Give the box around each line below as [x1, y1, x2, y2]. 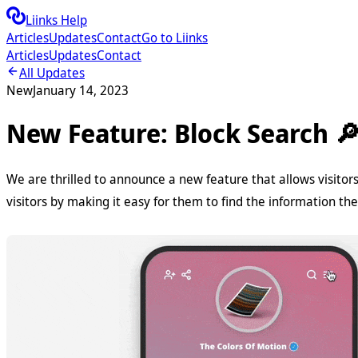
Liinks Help [26, 11, 87, 29]
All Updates [19, 64, 85, 82]
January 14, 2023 [33, 82, 129, 99]
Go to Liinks [141, 29, 208, 46]
